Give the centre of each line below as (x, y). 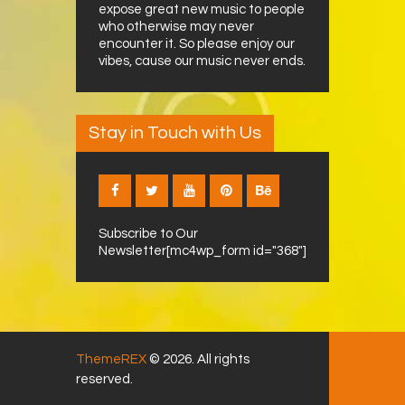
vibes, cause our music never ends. (202, 61)
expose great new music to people (202, 9)
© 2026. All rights (198, 359)
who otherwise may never (176, 26)
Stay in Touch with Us (175, 132)
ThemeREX (111, 359)
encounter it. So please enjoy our (197, 43)
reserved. (104, 379)
